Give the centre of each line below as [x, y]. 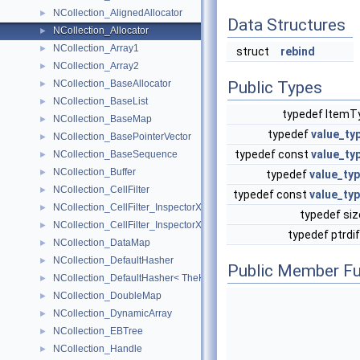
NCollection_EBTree [98, 331]
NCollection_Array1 [96, 48]
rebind [298, 51]
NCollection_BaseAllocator [112, 84]
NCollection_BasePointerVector [122, 137]
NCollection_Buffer [94, 172]
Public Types [275, 88]
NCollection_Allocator [101, 31]
